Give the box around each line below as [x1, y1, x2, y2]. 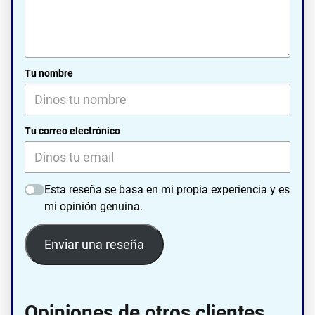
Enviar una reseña [44, 237, 144, 252]
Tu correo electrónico [25, 125, 120, 137]
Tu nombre [25, 67, 73, 79]
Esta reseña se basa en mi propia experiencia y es [44, 183, 290, 197]
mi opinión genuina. [44, 200, 143, 214]
